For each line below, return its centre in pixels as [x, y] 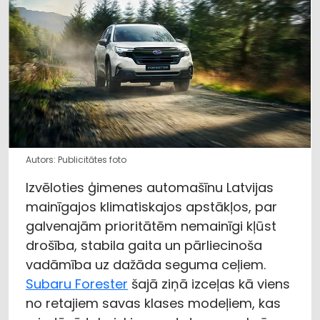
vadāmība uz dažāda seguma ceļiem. [146, 264]
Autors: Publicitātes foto [76, 159]
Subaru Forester [77, 284]
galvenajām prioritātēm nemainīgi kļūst [151, 226]
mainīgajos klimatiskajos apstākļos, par [151, 206]
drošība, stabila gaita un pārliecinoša [144, 245]
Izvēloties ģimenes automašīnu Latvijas [150, 187]
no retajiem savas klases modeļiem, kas [153, 303]
